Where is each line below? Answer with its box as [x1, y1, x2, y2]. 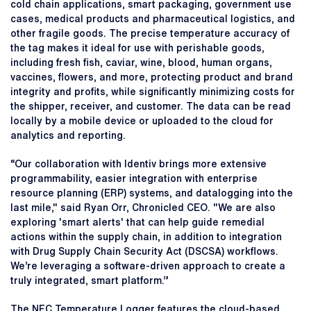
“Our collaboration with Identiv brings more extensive [10, 159, 267, 169]
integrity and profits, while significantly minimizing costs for [10, 87, 295, 97]
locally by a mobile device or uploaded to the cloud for [10, 116, 274, 126]
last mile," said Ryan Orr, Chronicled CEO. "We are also [10, 203, 276, 213]
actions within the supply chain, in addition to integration [10, 232, 282, 242]
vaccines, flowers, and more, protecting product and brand [10, 72, 293, 83]
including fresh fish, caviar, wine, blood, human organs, [10, 58, 272, 68]
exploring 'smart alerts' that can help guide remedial [10, 217, 264, 228]
